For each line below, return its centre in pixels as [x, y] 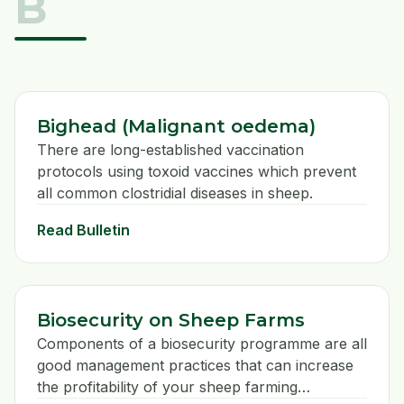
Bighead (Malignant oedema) [176, 127]
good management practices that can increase [195, 366]
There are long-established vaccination [170, 150]
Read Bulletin [83, 230]
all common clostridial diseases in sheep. [175, 193]
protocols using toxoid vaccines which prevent [197, 172]
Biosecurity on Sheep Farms [171, 321]
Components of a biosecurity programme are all [202, 344]
